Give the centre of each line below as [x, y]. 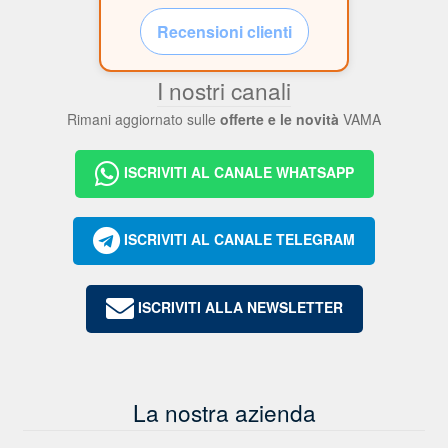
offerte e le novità [279, 118]
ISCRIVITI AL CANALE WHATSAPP [236, 171]
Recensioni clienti [224, 31]
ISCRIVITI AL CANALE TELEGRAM [237, 239]
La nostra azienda [224, 411]
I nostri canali [224, 89]
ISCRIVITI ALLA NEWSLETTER [238, 306]
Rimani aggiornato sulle [143, 118]
